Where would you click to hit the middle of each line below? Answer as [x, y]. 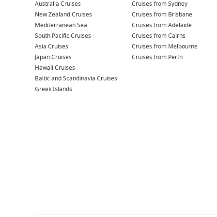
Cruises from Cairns [159, 36]
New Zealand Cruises [63, 14]
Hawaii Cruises [55, 68]
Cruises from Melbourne [165, 46]
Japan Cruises [53, 57]
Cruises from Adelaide [162, 25]
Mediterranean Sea [61, 25]
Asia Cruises [52, 46]
